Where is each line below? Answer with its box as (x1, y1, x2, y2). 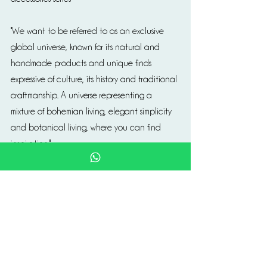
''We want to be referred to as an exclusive (11, 26, 166, 36)
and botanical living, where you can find (11, 123, 163, 133)
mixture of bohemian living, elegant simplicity (11, 107, 174, 117)
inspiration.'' (11, 139, 51, 149)
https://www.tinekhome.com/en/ (70, 155, 180, 165)
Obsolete (11, 181, 87, 203)
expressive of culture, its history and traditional (11, 74, 179, 85)
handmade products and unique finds (11, 58, 154, 69)
